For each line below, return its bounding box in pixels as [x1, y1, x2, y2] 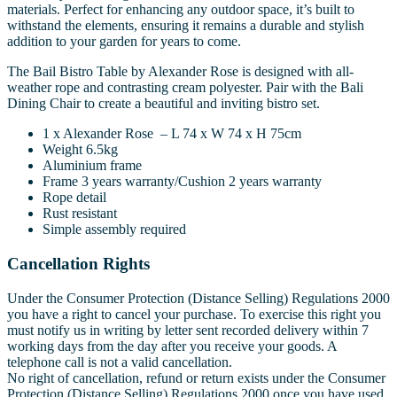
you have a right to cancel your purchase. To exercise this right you [7, 306, 381, 322]
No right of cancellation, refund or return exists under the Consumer [7, 370, 385, 385]
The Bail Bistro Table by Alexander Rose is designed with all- [7, 64, 354, 80]
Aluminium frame [43, 158, 142, 174]
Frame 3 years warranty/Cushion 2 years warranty [43, 174, 322, 190]
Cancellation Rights [7, 253, 150, 273]
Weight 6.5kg [43, 142, 118, 158]
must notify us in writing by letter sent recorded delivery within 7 [7, 322, 369, 338]
